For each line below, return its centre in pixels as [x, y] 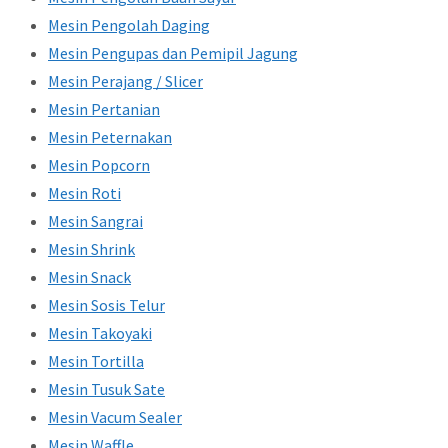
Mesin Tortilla [96, 361]
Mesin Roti [84, 193]
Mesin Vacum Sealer [115, 417]
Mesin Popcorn [99, 165]
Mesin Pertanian [104, 109]
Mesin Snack [89, 277]
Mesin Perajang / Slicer [125, 81]
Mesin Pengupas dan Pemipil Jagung [173, 53]
